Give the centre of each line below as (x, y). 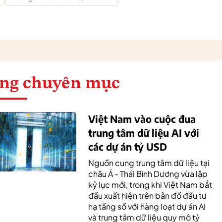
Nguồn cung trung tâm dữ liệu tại (149, 163)
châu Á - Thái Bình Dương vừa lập (148, 174)
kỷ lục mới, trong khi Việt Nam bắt (150, 185)
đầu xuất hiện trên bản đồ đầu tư (147, 195)
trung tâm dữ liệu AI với (144, 133)
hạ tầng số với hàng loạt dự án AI (147, 206)
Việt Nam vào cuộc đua (142, 119)
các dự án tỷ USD (128, 146)
